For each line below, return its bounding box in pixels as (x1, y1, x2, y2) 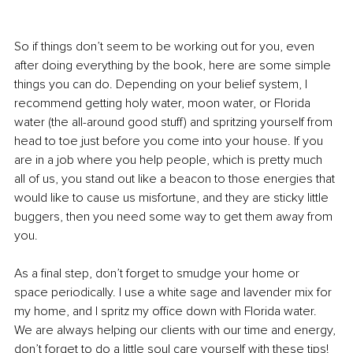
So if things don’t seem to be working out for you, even (14, 39, 318, 55)
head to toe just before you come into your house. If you (14, 133, 326, 150)
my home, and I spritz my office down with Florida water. (14, 303, 320, 320)
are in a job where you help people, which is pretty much (14, 152, 325, 169)
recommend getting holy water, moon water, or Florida (14, 95, 314, 112)
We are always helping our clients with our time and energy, (14, 322, 339, 339)
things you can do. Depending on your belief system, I (14, 76, 310, 93)
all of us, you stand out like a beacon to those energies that (14, 171, 338, 188)
